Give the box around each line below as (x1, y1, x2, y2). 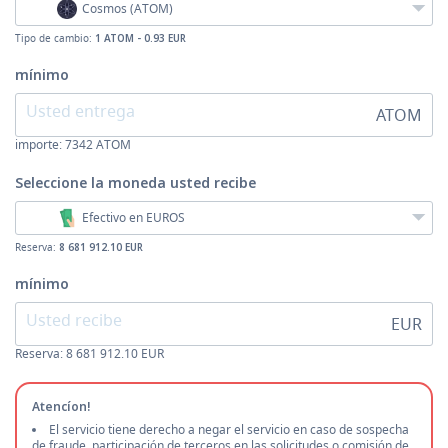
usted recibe (170, 173, 256, 192)
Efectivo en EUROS (82, 209, 185, 226)
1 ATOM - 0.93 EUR (95, 31, 186, 45)
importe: (15, 136, 65, 153)
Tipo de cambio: (15, 31, 95, 45)
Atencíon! (32, 398, 91, 415)
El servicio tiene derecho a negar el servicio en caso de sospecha (49, 421, 409, 438)
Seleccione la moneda (15, 173, 170, 192)
